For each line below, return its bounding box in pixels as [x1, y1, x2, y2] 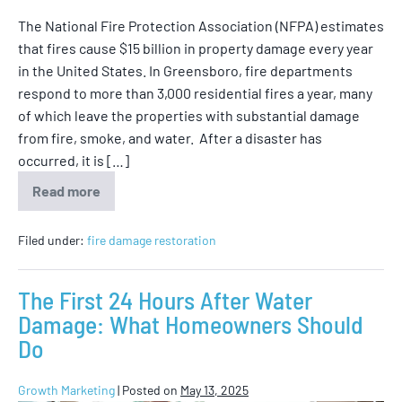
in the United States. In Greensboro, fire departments [18, 61, 353, 79]
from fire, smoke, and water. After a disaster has [18, 128, 322, 146]
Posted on [122, 381, 178, 398]
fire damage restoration [87, 232, 216, 248]
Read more [32, 181, 100, 199]
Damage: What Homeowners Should [18, 308, 363, 339]
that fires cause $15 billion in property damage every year [18, 39, 373, 57]
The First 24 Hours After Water [18, 284, 312, 315]
